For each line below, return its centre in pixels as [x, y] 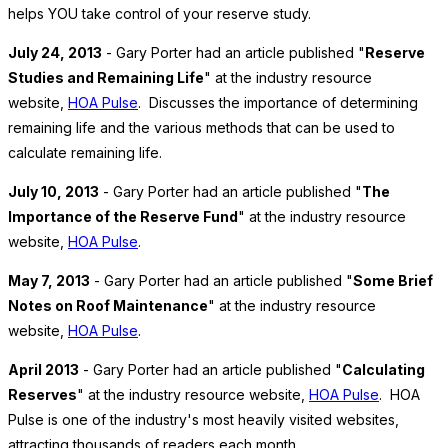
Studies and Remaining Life [106, 78]
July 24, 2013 [55, 53]
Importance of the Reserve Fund [123, 217]
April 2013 [43, 370]
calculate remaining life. [85, 153]
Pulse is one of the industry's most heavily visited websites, [203, 420]
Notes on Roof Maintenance [108, 306]
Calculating [383, 370]
